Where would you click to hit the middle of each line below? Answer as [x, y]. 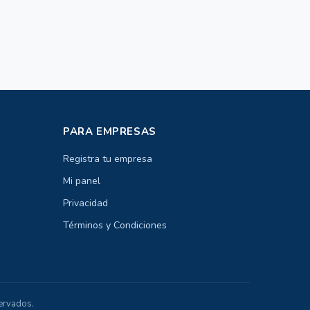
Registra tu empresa [108, 159]
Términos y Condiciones [115, 225]
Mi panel [82, 181]
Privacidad [85, 203]
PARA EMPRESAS [110, 131]
